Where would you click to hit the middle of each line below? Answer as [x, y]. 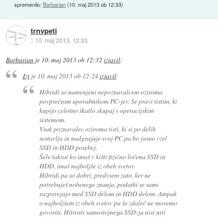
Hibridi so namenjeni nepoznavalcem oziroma [101, 91]
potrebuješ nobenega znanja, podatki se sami [99, 184]
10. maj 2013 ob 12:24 [68, 76]
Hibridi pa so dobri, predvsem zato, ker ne [95, 175]
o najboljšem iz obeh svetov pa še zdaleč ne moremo [109, 202]
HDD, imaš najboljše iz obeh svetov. [88, 165]
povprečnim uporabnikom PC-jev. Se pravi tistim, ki [109, 101]
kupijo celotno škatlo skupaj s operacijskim [97, 110]
